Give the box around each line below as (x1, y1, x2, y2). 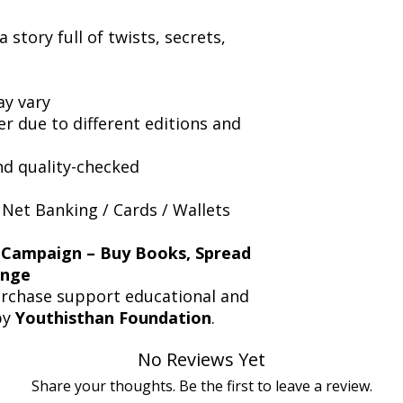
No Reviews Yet (138, 346, 265, 372)
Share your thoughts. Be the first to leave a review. (31, 375, 372, 396)
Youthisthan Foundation (15, 306, 211, 328)
